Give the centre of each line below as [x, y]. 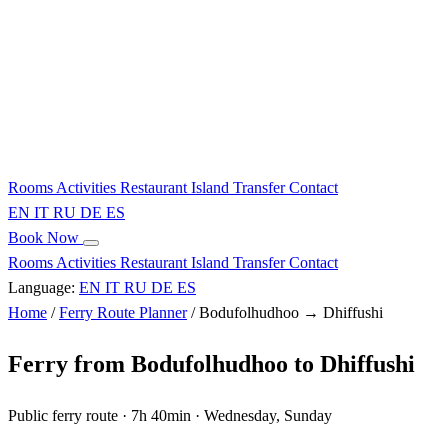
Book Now [45, 237]
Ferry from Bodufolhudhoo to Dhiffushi [211, 363]
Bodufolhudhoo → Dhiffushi [291, 312]
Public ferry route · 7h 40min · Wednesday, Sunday [170, 415]
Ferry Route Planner [123, 312]
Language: [41, 287]
